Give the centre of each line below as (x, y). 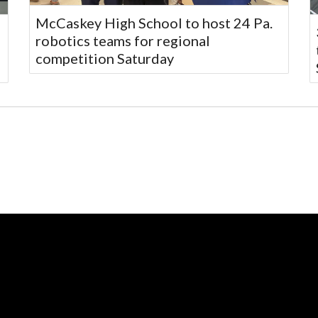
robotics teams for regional (123, 40)
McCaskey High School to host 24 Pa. (154, 22)
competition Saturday (105, 58)
